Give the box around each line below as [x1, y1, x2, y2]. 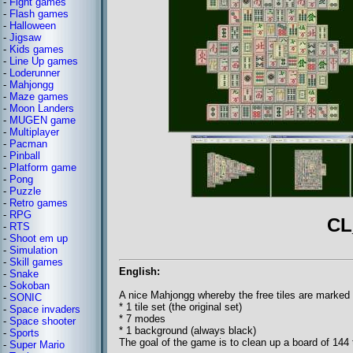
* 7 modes [119, 313, 165, 325]
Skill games [9, 256, 63, 268]
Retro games [9, 197, 68, 209]
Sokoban [9, 280, 50, 292]
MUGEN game [9, 114, 76, 126]
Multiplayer [9, 126, 59, 138]
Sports [9, 327, 39, 339]
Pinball [9, 150, 40, 162]
